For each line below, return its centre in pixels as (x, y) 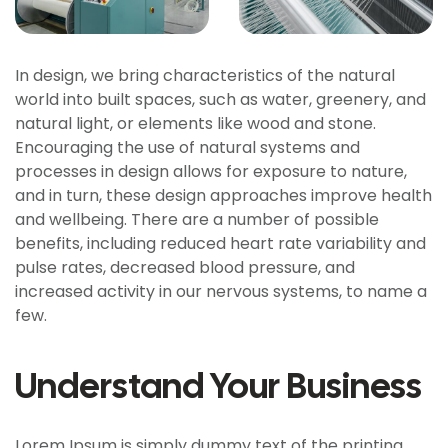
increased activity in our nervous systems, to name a (221, 291)
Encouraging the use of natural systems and (187, 147)
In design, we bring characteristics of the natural (205, 75)
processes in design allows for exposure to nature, (211, 171)
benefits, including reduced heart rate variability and (220, 243)
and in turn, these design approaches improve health (223, 195)
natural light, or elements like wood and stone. (195, 123)
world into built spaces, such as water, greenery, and (220, 99)
